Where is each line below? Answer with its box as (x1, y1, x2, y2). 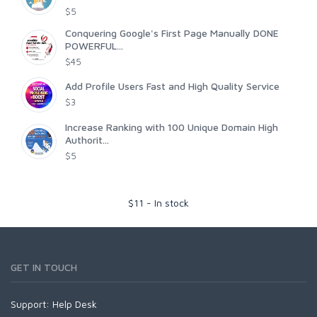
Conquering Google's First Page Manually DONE (65, 26, 279, 39)
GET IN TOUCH (11, 260, 77, 273)
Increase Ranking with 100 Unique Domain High (65, 120, 278, 133)
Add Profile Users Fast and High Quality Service (65, 79, 279, 92)
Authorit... (65, 133, 109, 146)
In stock (154, 196, 189, 209)
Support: (11, 297, 52, 310)
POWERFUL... (65, 39, 123, 52)
